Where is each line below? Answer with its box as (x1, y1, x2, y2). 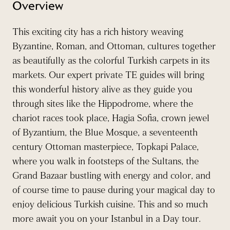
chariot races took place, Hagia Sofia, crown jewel (12, 112, 209, 124)
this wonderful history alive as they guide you (12, 84, 193, 95)
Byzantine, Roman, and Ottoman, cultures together (12, 41, 216, 52)
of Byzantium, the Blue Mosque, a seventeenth (12, 127, 198, 139)
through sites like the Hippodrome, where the (12, 98, 193, 110)
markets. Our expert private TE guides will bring (12, 69, 204, 81)
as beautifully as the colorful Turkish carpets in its (12, 55, 209, 67)
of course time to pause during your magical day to (12, 184, 215, 196)
